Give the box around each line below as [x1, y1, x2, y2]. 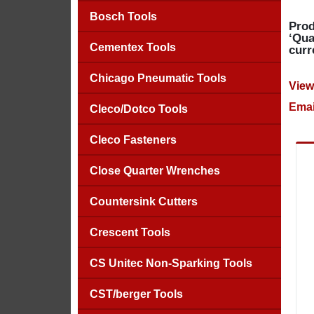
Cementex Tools [89, 41, 176, 53]
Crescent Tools [89, 226, 170, 238]
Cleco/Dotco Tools [89, 103, 188, 115]
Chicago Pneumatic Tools [89, 72, 226, 84]
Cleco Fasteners [89, 134, 177, 146]
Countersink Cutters [89, 196, 198, 207]
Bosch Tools [89, 11, 157, 22]
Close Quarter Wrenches [89, 165, 220, 177]
